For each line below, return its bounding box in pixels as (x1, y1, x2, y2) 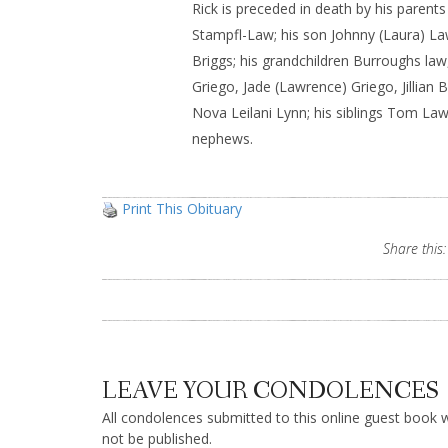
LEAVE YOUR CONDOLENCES (102, 376, 439, 407)
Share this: (383, 239, 446, 258)
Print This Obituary (122, 199, 242, 218)
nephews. (192, 129, 253, 148)
